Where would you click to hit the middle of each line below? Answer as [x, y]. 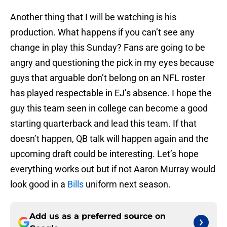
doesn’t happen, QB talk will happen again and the [109, 139]
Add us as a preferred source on [98, 216]
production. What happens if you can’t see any [102, 32]
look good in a [39, 184]
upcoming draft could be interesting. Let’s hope [104, 154]
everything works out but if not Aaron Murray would [113, 169]
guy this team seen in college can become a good [109, 108]
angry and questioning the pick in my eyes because [112, 63]
